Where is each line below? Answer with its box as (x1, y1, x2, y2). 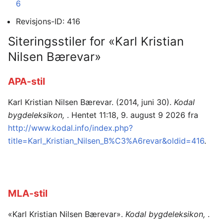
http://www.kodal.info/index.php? (8, 123, 133, 133)
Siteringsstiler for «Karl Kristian (8, 34, 184, 49)
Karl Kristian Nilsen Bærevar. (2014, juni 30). (8, 97, 174, 108)
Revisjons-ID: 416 (16, 16, 80, 26)
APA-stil (8, 75, 45, 87)
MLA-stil (8, 187, 48, 199)
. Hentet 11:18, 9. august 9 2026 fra (67, 110, 198, 120)
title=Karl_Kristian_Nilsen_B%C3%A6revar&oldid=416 (8, 136, 204, 146)
